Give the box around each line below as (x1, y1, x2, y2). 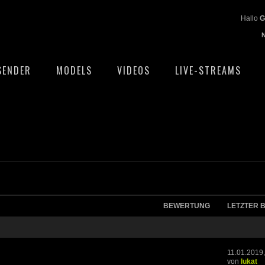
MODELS (56, 63, 92, 77)
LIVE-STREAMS (175, 63, 241, 77)
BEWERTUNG (163, 201, 210, 210)
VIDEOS (117, 63, 150, 77)
